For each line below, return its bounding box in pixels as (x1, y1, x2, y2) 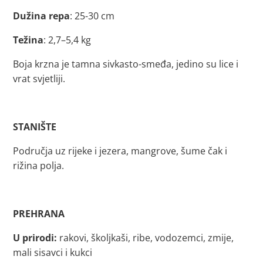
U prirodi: (13, 231, 58, 244)
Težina (13, 33, 44, 46)
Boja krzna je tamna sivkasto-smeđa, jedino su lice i (13, 58, 239, 70)
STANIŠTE (13, 120, 57, 133)
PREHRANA (13, 207, 65, 220)
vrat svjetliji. (13, 72, 66, 85)
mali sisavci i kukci (13, 246, 93, 259)
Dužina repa (13, 9, 70, 22)
